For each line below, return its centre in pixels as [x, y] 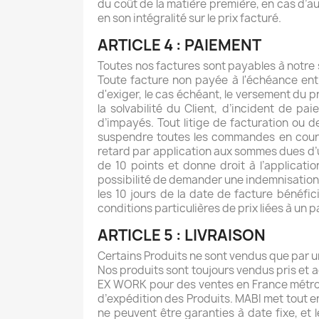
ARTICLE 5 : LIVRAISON [182, 236]
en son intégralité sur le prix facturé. [189, 19]
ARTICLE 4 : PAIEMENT [179, 46]
